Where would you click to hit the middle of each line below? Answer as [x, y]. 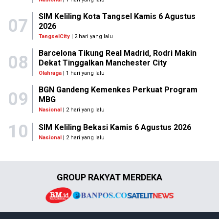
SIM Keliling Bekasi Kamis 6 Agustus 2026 [115, 127]
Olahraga [50, 73]
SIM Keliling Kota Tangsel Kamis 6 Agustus [117, 16]
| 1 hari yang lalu [83, 73]
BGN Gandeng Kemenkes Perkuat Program [118, 90]
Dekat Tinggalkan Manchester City [102, 63]
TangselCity [54, 36]
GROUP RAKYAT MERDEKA [109, 177]
